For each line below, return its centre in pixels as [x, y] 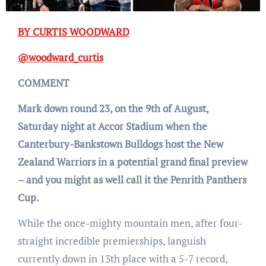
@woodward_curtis [60, 58]
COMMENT [43, 83]
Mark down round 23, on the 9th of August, [113, 109]
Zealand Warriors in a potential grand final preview [132, 162]
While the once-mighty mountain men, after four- [130, 223]
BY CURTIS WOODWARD [76, 32]
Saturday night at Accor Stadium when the [112, 126]
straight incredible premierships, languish [112, 241]
